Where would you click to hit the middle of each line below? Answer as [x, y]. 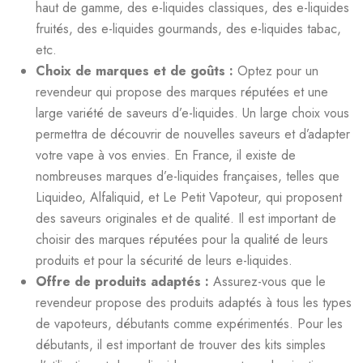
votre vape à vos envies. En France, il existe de [166, 155]
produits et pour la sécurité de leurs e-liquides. [164, 260]
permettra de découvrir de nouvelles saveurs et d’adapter [193, 134]
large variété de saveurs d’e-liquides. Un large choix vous [192, 113]
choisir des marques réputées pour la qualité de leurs [182, 239]
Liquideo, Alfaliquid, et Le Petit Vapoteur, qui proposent [189, 197]
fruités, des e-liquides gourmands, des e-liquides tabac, [188, 28]
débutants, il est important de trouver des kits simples [181, 344]
